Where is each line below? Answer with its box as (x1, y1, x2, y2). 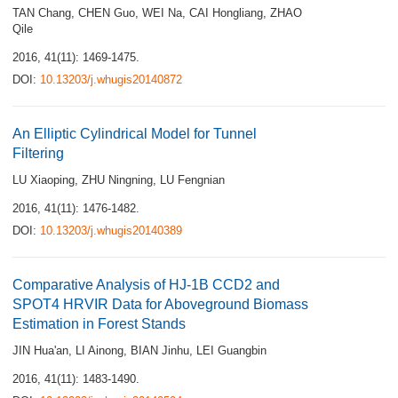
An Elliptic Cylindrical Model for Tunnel (12, 126, 257, 141)
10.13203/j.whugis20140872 (40, 73, 182, 86)
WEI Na (142, 6, 182, 20)
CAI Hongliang (189, 6, 263, 20)
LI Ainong (76, 344, 123, 357)
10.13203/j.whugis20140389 (40, 224, 182, 237)
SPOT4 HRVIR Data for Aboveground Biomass (12, 297, 308, 312)
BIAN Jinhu (131, 344, 189, 357)
